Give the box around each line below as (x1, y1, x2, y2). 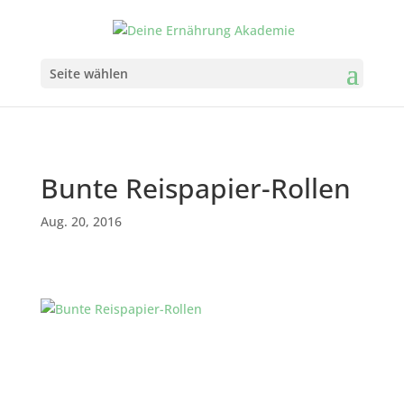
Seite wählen (49, 64, 128, 82)
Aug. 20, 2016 (40, 213, 122, 230)
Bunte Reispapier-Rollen (40, 170, 351, 207)
